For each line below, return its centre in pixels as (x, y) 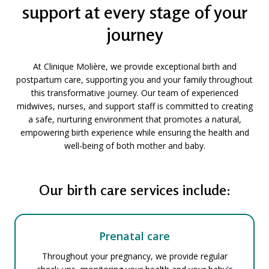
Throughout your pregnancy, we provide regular (134, 256)
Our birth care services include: (134, 190)
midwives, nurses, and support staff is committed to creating (134, 106)
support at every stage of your (134, 12)
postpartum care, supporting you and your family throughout (134, 80)
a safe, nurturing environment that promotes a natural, (134, 119)
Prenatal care (134, 236)
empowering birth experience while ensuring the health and (134, 132)
